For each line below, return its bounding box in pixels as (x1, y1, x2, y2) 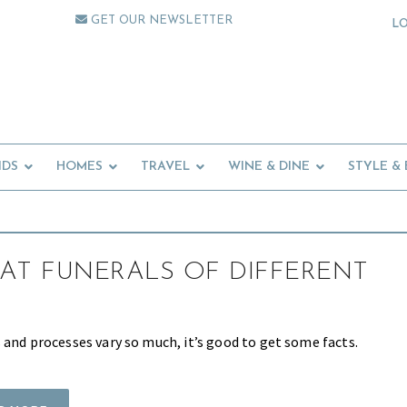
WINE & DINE (228, 160, 310, 174)
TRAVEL (141, 160, 190, 174)
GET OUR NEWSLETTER (87, 15, 233, 26)
